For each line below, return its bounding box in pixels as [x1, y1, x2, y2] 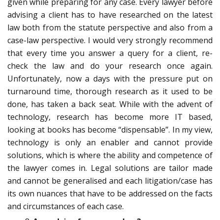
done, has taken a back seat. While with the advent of [7, 99, 213, 110]
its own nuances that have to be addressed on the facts [7, 188, 213, 199]
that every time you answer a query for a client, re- [7, 48, 213, 59]
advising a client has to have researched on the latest [7, 9, 213, 21]
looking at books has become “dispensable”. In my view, [7, 124, 213, 136]
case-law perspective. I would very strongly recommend [7, 35, 213, 46]
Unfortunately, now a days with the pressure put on [7, 73, 213, 84]
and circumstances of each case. [7, 201, 124, 212]
